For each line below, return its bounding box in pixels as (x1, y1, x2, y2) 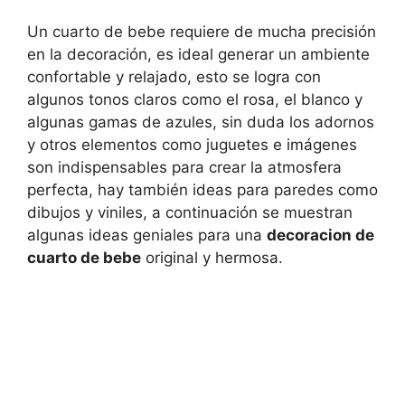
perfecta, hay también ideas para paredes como (27, 181, 378, 200)
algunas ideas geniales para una (27, 226, 267, 245)
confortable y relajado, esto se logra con (27, 68, 321, 87)
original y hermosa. (141, 249, 283, 268)
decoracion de (267, 226, 374, 245)
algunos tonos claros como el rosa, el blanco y (27, 90, 363, 109)
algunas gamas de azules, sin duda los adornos (27, 113, 374, 132)
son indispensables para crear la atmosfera (27, 158, 342, 177)
